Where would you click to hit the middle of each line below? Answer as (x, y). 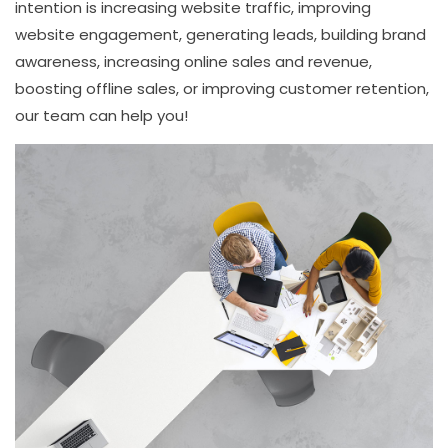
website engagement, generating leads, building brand (220, 35)
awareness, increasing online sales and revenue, (193, 62)
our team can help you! (101, 116)
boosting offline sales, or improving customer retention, (222, 89)
